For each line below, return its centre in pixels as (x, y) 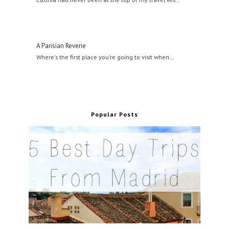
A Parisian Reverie (61, 45)
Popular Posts (114, 114)
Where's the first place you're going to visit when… (105, 56)
